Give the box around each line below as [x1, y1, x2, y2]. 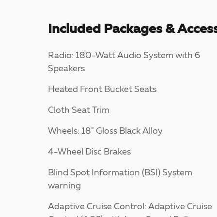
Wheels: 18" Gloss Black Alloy [48, 127, 163, 136]
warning [48, 182, 81, 191]
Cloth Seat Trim [48, 106, 109, 115]
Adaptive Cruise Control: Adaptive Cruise [48, 202, 212, 212]
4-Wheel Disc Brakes [48, 148, 131, 157]
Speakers [48, 64, 85, 74]
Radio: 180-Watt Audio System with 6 [48, 51, 201, 61]
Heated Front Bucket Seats [48, 85, 156, 94]
